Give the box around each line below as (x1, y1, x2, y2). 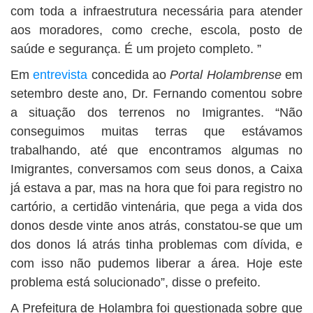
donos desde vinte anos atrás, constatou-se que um (10, 219, 303, 233)
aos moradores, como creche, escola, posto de (10, 23, 303, 37)
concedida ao (87, 68, 170, 82)
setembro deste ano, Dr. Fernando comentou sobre (10, 87, 303, 101)
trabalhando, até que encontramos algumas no (10, 143, 303, 157)
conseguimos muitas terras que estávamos (10, 124, 303, 138)
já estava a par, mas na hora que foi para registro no (10, 181, 303, 195)
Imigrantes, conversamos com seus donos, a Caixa (10, 162, 303, 176)
